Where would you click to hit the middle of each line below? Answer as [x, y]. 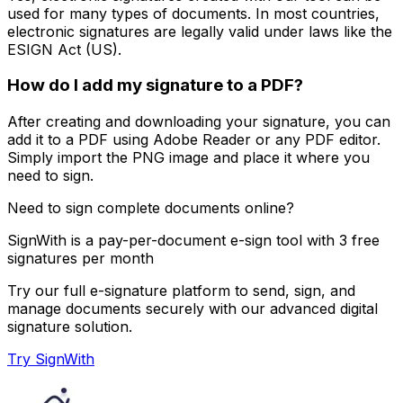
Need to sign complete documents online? [151, 207]
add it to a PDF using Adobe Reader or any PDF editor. [194, 139]
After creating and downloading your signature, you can [199, 121]
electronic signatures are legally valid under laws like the [200, 31]
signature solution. [70, 326]
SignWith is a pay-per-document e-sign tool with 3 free [193, 240]
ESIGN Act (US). [64, 49]
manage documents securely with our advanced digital [193, 308]
